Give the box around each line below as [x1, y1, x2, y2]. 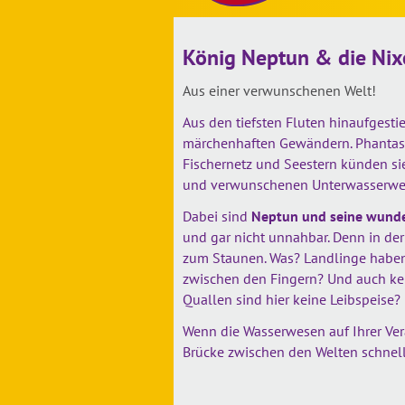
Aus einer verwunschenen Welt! [183, 81, 376, 99]
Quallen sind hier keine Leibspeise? [183, 290, 400, 308]
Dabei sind [183, 207, 251, 225]
